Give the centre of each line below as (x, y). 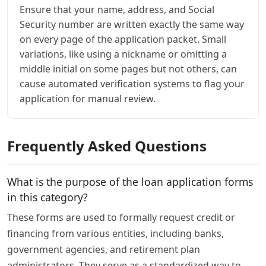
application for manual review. (88, 99)
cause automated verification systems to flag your (132, 84)
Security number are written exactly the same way (132, 25)
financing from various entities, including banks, (115, 234)
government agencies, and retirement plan (104, 250)
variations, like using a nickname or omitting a (123, 54)
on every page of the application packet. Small (123, 39)
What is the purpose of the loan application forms (130, 182)
